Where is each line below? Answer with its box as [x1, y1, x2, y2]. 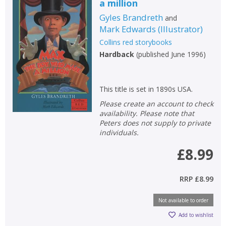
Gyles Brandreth [99, 11, 163, 23]
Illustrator [160, 23, 200, 35]
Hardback [99, 49, 134, 59]
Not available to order [158, 196, 208, 204]
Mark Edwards [99, 23, 156, 35]
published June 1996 [138, 49, 203, 59]
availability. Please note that [99, 108, 194, 118]
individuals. [99, 127, 139, 137]
